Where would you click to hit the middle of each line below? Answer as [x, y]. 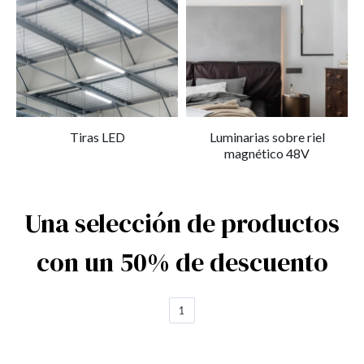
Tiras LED [97, 137]
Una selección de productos [182, 223]
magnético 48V [267, 153]
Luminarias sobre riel [267, 137]
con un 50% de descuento [182, 262]
